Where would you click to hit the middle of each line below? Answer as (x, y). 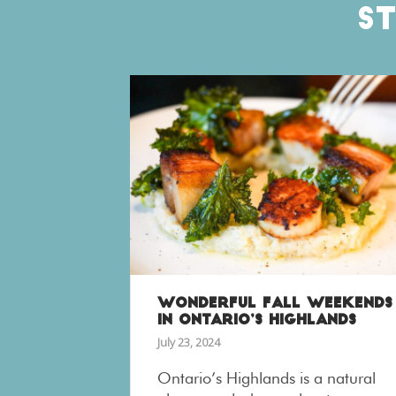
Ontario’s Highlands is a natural (267, 378)
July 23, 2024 (189, 343)
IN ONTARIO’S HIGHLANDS (257, 321)
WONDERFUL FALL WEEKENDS (275, 305)
